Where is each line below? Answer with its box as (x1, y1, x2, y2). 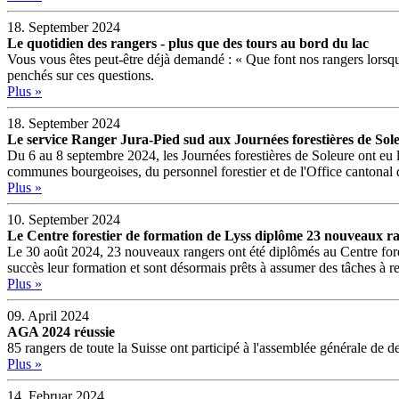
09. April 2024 (7, 307, 89, 323)
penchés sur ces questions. (7, 67, 154, 83)
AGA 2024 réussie (7, 323, 115, 339)
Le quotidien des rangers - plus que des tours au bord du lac (7, 35, 369, 51)
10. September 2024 (7, 211, 120, 227)
